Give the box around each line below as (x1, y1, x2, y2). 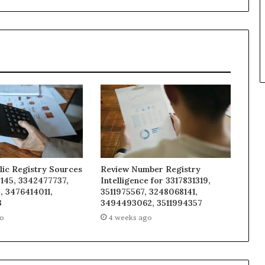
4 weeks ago (108, 213, 152, 222)
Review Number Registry (100, 164, 201, 175)
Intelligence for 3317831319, (100, 175, 211, 186)
